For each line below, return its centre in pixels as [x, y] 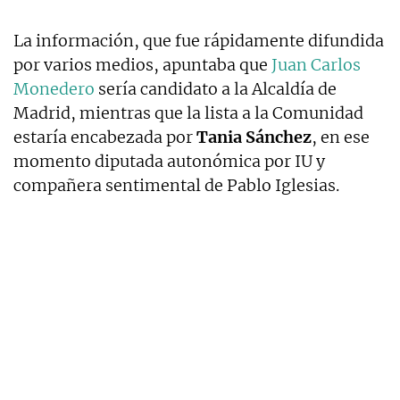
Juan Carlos [316, 64]
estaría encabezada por [105, 137]
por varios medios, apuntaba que [142, 64]
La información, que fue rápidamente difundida [199, 40]
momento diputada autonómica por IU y [169, 161]
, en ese [341, 137]
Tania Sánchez [254, 137]
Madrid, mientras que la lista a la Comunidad [188, 112]
